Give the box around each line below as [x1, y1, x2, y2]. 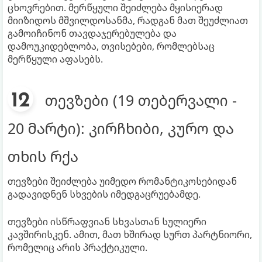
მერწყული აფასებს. [8, 52, 103, 65]
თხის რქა [8, 146, 78, 166]
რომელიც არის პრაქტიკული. [8, 240, 147, 254]
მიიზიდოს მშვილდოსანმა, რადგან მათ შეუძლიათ [8, 13, 248, 27]
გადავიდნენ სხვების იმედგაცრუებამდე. [8, 187, 201, 201]
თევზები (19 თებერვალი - [45, 89, 237, 110]
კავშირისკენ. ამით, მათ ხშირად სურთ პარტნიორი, [8, 227, 252, 241]
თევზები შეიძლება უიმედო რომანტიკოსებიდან [8, 174, 237, 188]
